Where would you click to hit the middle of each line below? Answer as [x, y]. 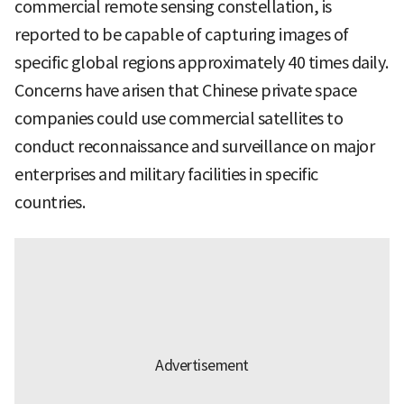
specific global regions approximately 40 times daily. [202, 63]
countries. [50, 203]
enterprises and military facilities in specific [166, 175]
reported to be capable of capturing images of [182, 35]
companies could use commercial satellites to [179, 119]
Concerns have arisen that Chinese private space [186, 91]
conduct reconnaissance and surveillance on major [194, 147]
